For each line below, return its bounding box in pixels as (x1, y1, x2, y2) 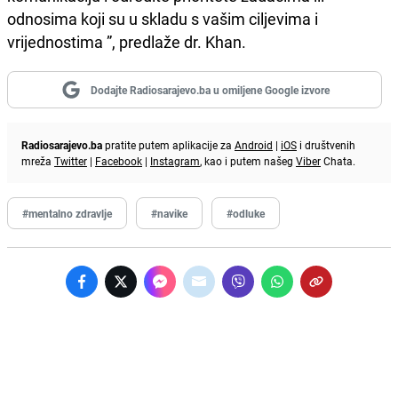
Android (235, 137, 273, 152)
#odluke (227, 205, 265, 220)
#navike (151, 205, 187, 220)
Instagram (150, 153, 200, 168)
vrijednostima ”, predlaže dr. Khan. (7, 30, 246, 52)
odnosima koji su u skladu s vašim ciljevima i (7, 7, 318, 29)
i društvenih (297, 137, 355, 152)
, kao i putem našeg (200, 153, 296, 168)
